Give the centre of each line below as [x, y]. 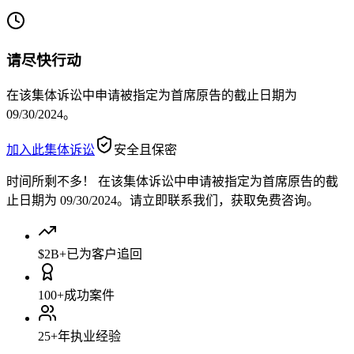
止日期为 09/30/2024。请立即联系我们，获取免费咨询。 [163, 200]
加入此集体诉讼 [51, 149]
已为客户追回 [104, 254]
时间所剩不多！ [51, 181]
